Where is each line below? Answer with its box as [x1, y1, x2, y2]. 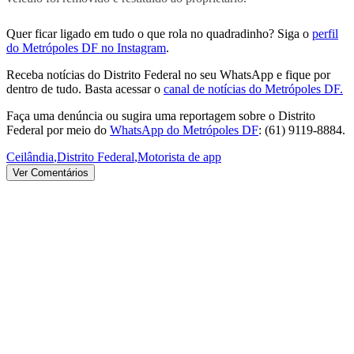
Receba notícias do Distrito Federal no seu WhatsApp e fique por [6, 67, 330, 81]
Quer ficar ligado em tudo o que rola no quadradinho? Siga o [6, 26, 309, 40]
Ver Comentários [13, 166, 88, 179]
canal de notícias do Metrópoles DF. [164, 81, 343, 96]
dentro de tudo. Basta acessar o [6, 81, 160, 96]
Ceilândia [6, 149, 54, 164]
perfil [312, 26, 338, 40]
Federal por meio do [6, 122, 107, 137]
